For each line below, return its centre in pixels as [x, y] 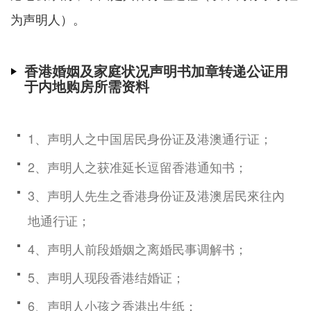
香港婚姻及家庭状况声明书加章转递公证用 [156, 71]
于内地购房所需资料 [87, 86]
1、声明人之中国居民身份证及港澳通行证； [150, 138]
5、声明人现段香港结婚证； [106, 277]
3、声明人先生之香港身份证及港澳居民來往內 [156, 195]
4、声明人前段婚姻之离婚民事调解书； [137, 249]
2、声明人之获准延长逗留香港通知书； [137, 167]
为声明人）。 [48, 19]
